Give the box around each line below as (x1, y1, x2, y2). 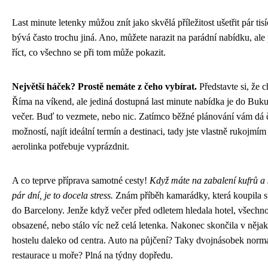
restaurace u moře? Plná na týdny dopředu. (12, 249, 173, 260)
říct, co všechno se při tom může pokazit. (12, 47, 166, 57)
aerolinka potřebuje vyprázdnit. (12, 141, 129, 151)
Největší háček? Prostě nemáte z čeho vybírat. (12, 81, 197, 92)
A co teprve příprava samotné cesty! (12, 175, 150, 185)
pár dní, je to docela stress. (12, 190, 113, 200)
